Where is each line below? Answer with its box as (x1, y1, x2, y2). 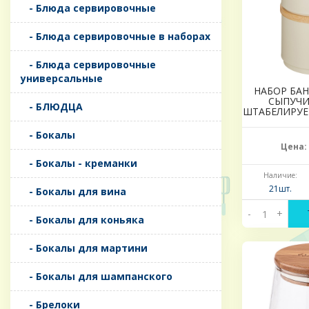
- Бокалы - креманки (21, 157, 137, 170)
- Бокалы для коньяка (21, 213, 144, 227)
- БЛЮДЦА (21, 100, 83, 114)
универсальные (21, 72, 103, 86)
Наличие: (263, 170, 297, 181)
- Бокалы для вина (21, 185, 126, 199)
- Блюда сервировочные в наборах (21, 30, 210, 43)
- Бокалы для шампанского (21, 270, 172, 283)
